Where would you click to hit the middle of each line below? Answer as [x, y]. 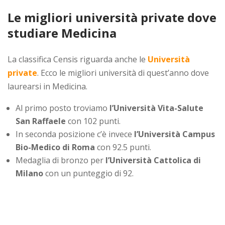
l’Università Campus [175, 134]
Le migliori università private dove [112, 18]
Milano [29, 174]
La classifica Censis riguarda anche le [78, 60]
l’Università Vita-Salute [156, 108]
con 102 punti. [93, 121]
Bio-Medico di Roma [55, 147]
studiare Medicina [62, 33]
